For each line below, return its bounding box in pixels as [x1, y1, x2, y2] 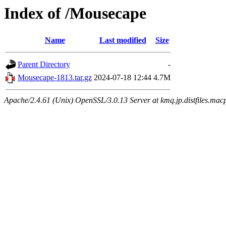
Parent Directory [18, 60, 70, 69]
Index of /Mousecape [4, 4, 146, 22]
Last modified [99, 36, 146, 45]
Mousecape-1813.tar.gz [18, 73, 92, 82]
